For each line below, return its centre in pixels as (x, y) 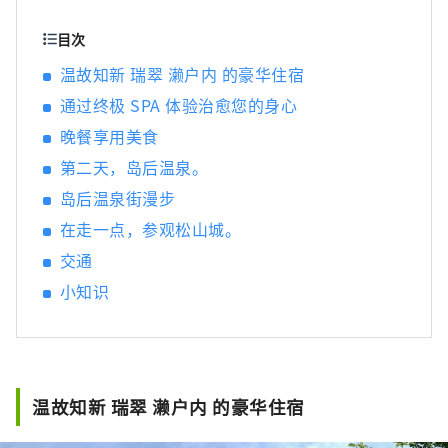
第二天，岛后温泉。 (134, 167)
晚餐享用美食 (109, 136)
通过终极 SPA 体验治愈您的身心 (179, 105)
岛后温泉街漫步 (118, 198)
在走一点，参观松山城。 (151, 229)
